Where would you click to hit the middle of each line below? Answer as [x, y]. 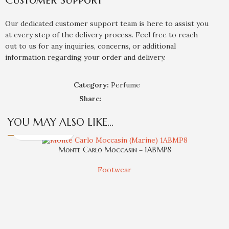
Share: [90, 99]
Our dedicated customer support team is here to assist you [107, 24]
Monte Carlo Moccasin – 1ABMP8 [114, 150]
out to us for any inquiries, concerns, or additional [91, 46]
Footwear [114, 170]
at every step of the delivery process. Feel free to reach [102, 35]
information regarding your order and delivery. [86, 57]
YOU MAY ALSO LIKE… [61, 122]
